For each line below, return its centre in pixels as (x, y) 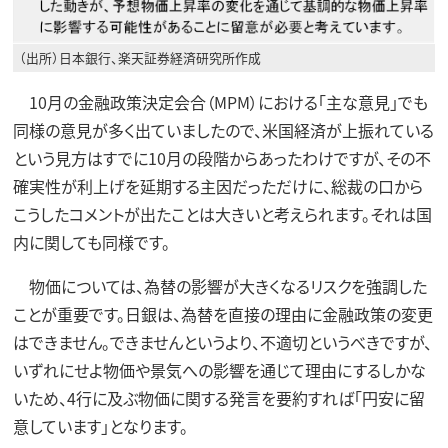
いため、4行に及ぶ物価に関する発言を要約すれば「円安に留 (218, 398)
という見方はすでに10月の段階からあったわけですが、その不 (221, 158)
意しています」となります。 (100, 426)
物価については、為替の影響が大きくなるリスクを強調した (219, 286)
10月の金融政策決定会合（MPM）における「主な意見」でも (220, 102)
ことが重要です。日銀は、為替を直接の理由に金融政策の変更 (222, 314)
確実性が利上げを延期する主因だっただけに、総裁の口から (217, 186)
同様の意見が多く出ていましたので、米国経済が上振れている (223, 130)
